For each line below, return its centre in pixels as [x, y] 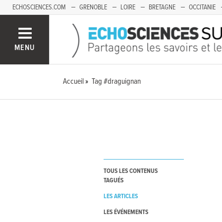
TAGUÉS [113, 181]
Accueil [74, 82]
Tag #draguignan [116, 82]
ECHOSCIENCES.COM [39, 7]
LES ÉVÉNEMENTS [126, 213]
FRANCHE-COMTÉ [35, 22]
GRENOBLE [93, 7]
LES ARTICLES [120, 197]
